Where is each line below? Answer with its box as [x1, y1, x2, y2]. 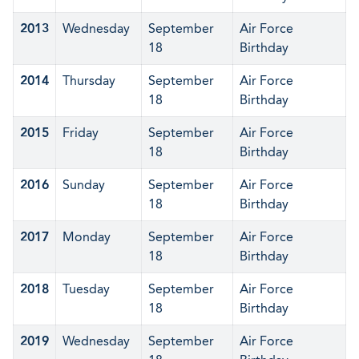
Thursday [63, 73, 115, 88]
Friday [63, 125, 99, 140]
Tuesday [63, 281, 110, 296]
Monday [63, 229, 111, 244]
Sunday [63, 177, 105, 192]
